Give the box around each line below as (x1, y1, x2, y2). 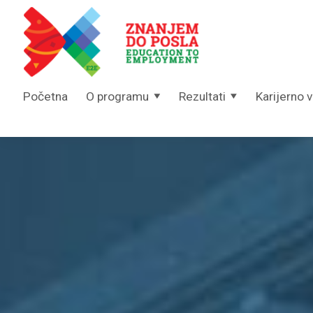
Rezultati (179, 89, 226, 103)
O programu (86, 89, 150, 103)
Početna (22, 89, 68, 103)
